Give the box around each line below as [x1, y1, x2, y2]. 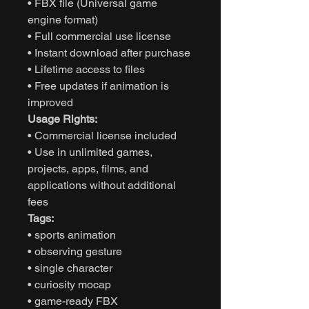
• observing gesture [28, 244, 122, 258]
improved [28, 95, 73, 109]
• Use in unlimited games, [28, 145, 152, 159]
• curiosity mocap [28, 277, 111, 291]
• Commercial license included [28, 128, 177, 142]
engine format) [28, 12, 98, 26]
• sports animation [28, 228, 116, 241]
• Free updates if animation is [28, 79, 169, 92]
